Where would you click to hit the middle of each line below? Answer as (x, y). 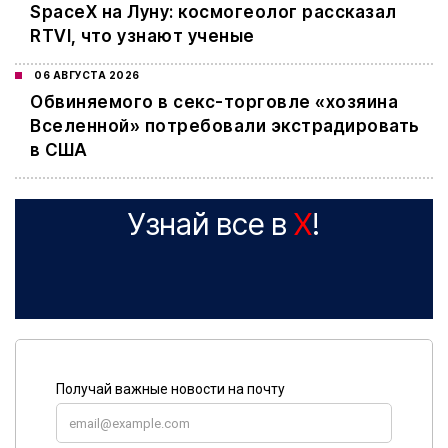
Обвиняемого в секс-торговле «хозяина (214, 102)
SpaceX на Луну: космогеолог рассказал (213, 12)
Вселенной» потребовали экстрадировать (225, 126)
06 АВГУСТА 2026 (87, 75)
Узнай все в (211, 224)
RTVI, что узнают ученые (142, 36)
